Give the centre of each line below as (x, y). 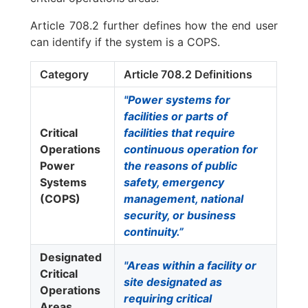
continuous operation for (191, 150)
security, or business (180, 216)
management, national (184, 199)
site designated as (173, 282)
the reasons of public (181, 166)
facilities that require (180, 133)
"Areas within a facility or (190, 266)
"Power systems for (177, 100)
